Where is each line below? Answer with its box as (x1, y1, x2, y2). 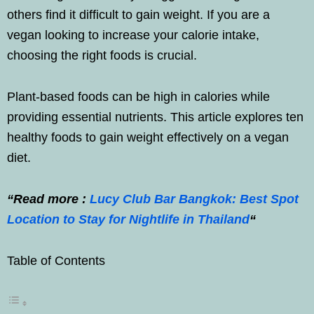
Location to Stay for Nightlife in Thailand (7, 212, 250, 226)
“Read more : (7, 192, 90, 206)
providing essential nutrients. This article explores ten (7, 110, 303, 124)
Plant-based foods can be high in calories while (7, 90, 270, 104)
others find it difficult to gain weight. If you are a (7, 8, 270, 22)
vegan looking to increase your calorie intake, (7, 28, 259, 42)
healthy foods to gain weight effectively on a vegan (7, 130, 289, 144)
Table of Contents (7, 254, 105, 268)
